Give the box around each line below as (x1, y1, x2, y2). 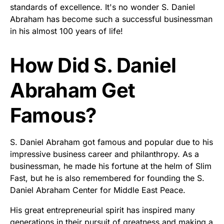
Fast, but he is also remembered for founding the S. (10, 172, 204, 183)
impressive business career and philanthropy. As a (10, 148, 199, 159)
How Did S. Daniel (10, 52, 176, 77)
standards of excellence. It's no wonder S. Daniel (10, 1, 195, 12)
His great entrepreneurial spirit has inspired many (10, 204, 195, 215)
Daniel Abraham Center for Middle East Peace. (10, 184, 185, 195)
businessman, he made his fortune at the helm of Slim (10, 160, 211, 171)
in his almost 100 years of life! (10, 25, 123, 36)
